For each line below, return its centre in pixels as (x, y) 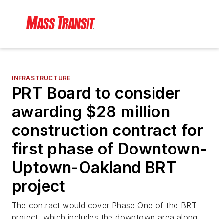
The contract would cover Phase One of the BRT (104, 206)
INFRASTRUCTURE (41, 78)
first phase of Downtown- (109, 149)
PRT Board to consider (96, 93)
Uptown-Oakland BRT (94, 168)
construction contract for (108, 131)
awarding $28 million (91, 112)
